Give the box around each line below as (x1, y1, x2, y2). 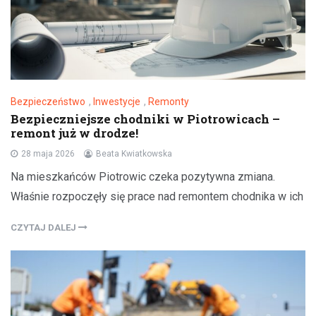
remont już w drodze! (11, 124, 138, 141)
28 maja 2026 (21, 148, 75, 159)
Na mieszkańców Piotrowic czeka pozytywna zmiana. (11, 169, 275, 183)
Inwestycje (93, 95, 140, 107)
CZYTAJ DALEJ (11, 221, 78, 233)
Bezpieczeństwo (11, 95, 85, 107)
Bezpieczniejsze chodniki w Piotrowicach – (11, 110, 280, 127)
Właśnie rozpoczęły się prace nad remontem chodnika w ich (11, 189, 303, 203)
